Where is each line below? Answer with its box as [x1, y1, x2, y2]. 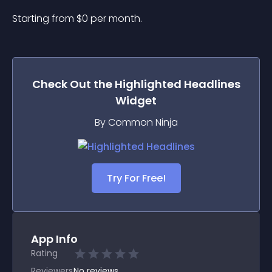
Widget [115, 93, 157, 108]
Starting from [12, 12, 76, 25]
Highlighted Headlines [114, 76, 240, 92]
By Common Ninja [94, 115, 178, 129]
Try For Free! [106, 171, 166, 185]
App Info [31, 231, 78, 246]
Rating [31, 247, 58, 259]
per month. [90, 12, 142, 25]
